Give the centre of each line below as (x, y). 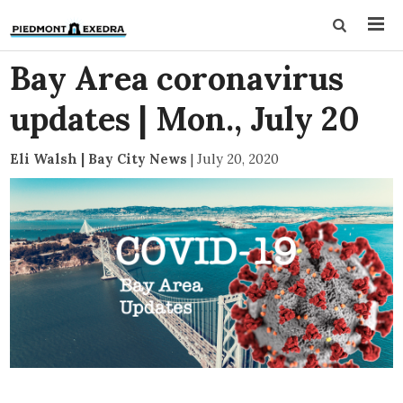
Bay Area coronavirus (177, 78)
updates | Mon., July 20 (185, 119)
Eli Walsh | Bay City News (99, 159)
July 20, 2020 (238, 159)
